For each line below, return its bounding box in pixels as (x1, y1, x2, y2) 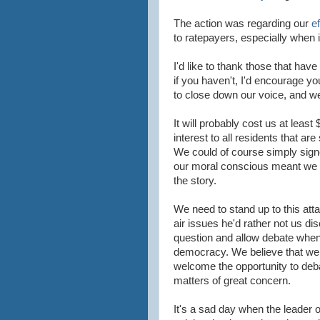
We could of (174, 146, 231, 158)
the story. (174, 175, 216, 186)
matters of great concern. (174, 275, 291, 286)
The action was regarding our (174, 18, 311, 29)
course (231, 146, 264, 158)
